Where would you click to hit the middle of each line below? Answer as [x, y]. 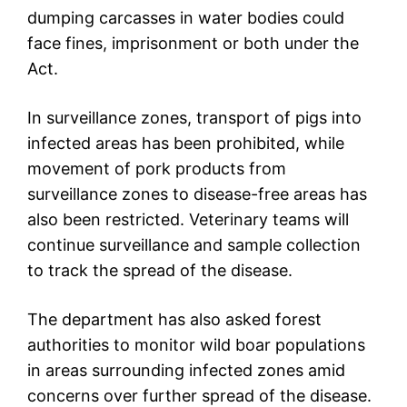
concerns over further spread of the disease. [199, 395]
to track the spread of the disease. [160, 270]
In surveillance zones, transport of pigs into [194, 117]
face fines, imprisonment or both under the [193, 43]
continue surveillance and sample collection [194, 244]
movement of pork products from [157, 168]
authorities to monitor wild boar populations [196, 344]
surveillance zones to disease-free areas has [197, 194]
